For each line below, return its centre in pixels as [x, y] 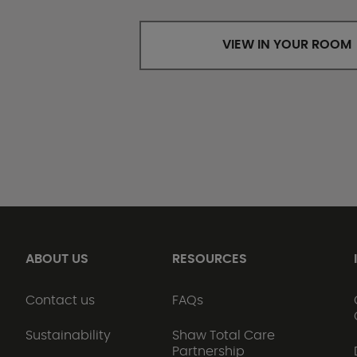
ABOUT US [57, 259]
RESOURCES [209, 259]
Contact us [60, 300]
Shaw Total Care [223, 335]
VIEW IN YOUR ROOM [288, 45]
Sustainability [68, 335]
